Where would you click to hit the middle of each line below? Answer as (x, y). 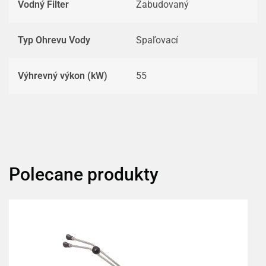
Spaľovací (157, 40)
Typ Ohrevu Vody (54, 40)
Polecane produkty (84, 174)
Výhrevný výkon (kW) (63, 76)
